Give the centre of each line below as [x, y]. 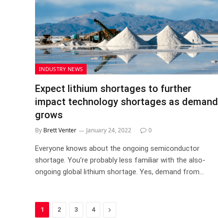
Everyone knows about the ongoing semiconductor [117, 148]
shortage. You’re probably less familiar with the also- [120, 160]
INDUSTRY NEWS [61, 69]
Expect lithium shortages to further [113, 88]
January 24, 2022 [109, 130]
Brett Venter [60, 130]
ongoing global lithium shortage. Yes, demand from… [119, 172]
